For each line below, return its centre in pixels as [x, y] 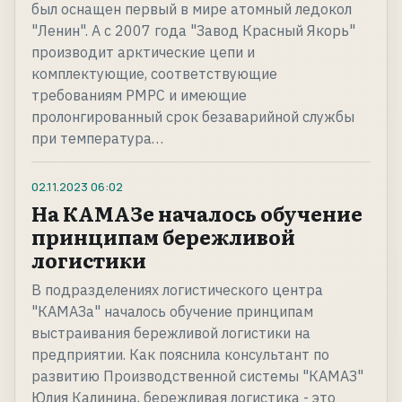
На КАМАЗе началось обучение [197, 214]
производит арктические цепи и [143, 52]
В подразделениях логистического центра [177, 290]
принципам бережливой [163, 237]
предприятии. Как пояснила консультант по [180, 355]
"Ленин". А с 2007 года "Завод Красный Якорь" [193, 31]
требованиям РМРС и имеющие [139, 96]
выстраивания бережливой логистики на [171, 333]
